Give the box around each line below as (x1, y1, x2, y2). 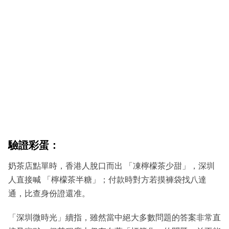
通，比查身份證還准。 (8, 189, 90, 198)
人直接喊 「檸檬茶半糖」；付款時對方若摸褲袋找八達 (8, 175, 207, 185)
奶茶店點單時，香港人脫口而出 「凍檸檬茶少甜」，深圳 (8, 162, 215, 171)
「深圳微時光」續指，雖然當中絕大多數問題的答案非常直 (8, 213, 221, 222)
